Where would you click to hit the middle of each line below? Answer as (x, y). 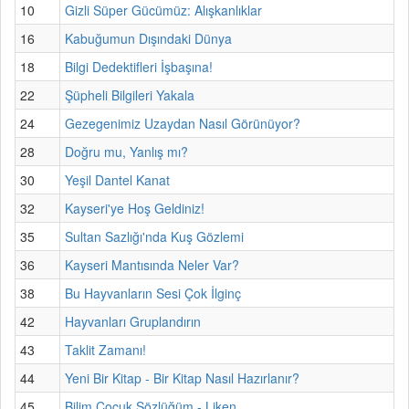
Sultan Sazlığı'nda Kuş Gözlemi (154, 236)
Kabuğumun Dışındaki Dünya (148, 38)
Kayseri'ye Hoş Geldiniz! (135, 208)
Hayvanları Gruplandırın (133, 321)
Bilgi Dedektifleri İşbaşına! (139, 66)
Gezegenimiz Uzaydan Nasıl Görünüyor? (183, 123)
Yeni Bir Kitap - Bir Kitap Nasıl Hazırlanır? (182, 378)
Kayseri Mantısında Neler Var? (152, 264)
